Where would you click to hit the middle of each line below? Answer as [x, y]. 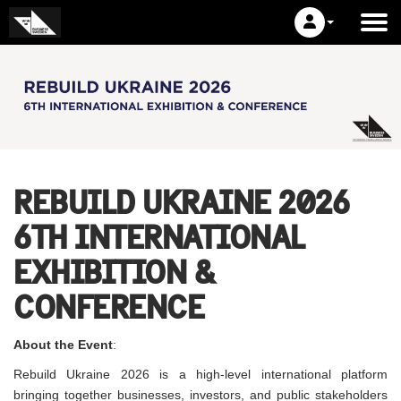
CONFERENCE [109, 307]
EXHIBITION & [114, 272]
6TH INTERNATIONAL [159, 237]
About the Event [63, 344]
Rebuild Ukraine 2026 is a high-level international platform [200, 374]
